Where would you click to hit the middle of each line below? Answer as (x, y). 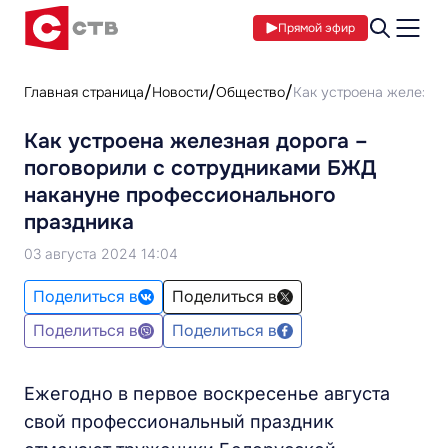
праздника (79, 222)
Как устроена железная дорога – (196, 141)
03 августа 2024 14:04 (101, 253)
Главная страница (84, 92)
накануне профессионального (180, 195)
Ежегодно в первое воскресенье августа (207, 393)
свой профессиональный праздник (179, 421)
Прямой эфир (316, 28)
